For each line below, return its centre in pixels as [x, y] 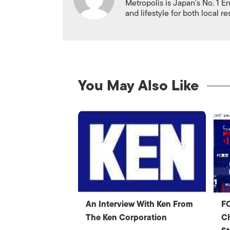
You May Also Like [138, 85]
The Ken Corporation [126, 218]
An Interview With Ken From [139, 204]
